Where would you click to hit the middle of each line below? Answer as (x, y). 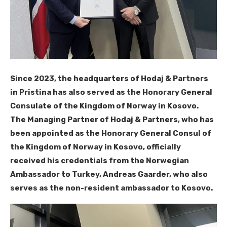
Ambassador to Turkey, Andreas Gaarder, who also (109, 175)
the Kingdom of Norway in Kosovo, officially (96, 147)
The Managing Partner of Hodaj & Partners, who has (112, 120)
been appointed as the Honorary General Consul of (111, 134)
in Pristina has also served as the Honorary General (111, 92)
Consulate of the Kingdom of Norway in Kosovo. (104, 106)
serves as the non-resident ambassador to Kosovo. (111, 188)
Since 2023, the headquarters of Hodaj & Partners (109, 79)
